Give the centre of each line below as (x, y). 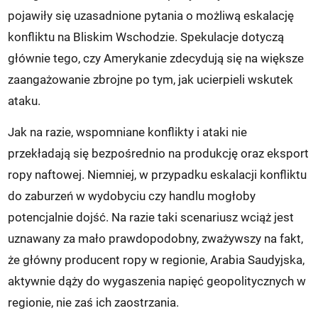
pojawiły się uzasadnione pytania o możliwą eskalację (151, 16)
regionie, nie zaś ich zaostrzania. (94, 303)
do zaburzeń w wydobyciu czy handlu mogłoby (132, 196)
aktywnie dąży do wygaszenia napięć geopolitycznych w (157, 281)
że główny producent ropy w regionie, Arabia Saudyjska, (157, 260)
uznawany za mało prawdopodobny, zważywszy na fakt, (156, 239)
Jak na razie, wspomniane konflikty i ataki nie (128, 132)
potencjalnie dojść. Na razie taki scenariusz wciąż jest (151, 218)
